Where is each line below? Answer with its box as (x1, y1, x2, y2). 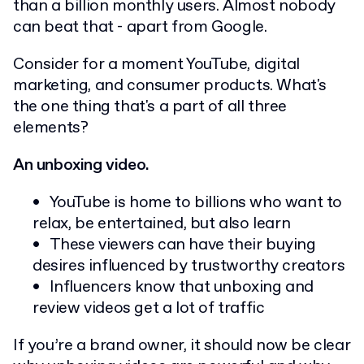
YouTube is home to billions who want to (49, 192, 343, 214)
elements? (13, 117, 89, 140)
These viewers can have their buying (49, 234, 316, 257)
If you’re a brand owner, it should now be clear (13, 335, 351, 357)
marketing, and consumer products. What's (13, 75, 327, 97)
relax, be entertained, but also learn (32, 213, 291, 236)
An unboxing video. (13, 154, 149, 177)
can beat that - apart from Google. (13, 16, 267, 39)
